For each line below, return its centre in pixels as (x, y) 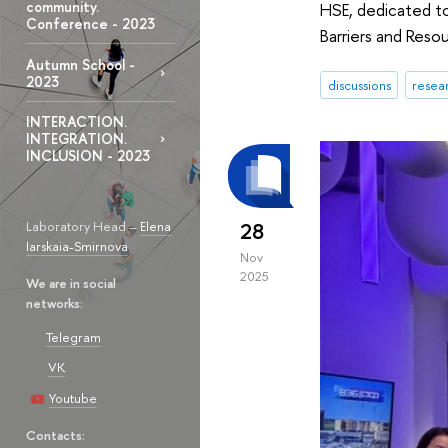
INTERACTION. (76, 122)
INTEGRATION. (76, 139)
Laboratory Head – (82, 225)
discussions (359, 84)
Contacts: (55, 435)
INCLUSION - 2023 (87, 156)
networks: (54, 302)
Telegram (73, 336)
